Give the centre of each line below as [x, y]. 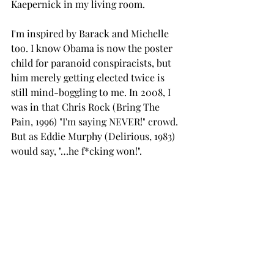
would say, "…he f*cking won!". [76, 150]
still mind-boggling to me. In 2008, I [92, 92]
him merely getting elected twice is [89, 77]
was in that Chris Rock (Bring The [87, 106]
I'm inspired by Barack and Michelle [91, 33]
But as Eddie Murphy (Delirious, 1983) [94, 136]
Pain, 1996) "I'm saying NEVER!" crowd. [96, 121]
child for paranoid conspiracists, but [92, 62]
